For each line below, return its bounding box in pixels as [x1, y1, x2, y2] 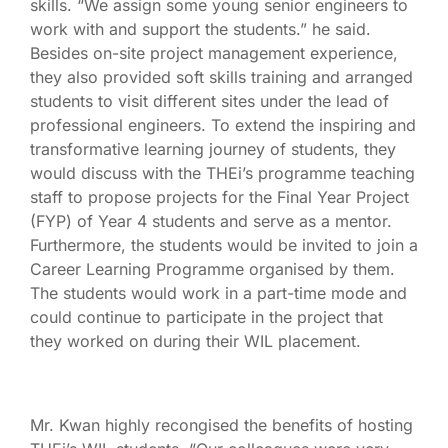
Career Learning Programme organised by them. [30, 258, 395, 279]
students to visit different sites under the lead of [30, 90, 389, 111]
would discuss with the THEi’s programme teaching [30, 162, 415, 183]
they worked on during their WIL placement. [30, 330, 361, 351]
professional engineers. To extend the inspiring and [30, 114, 416, 135]
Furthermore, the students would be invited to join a [30, 234, 418, 255]
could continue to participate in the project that [30, 306, 383, 327]
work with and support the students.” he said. [30, 18, 371, 39]
